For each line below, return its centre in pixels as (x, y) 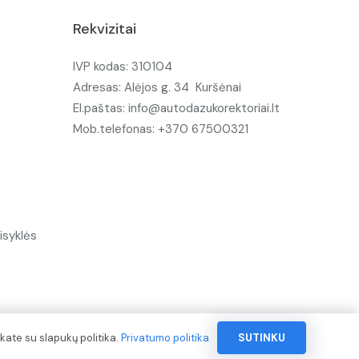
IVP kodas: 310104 (123, 66)
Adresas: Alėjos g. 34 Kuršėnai (157, 87)
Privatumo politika (165, 337)
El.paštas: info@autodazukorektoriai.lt (176, 108)
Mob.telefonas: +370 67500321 (161, 129)
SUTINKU (261, 338)
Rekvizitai (105, 29)
